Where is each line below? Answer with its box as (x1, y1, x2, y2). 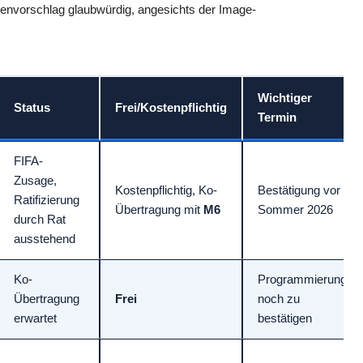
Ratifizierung (14, 192, 79, 207)
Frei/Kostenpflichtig (115, 100, 227, 114)
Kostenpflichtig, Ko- (115, 182, 217, 197)
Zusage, (14, 173, 57, 187)
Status (14, 100, 50, 114)
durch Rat (14, 211, 66, 226)
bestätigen (258, 310, 312, 325)
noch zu (258, 291, 300, 305)
